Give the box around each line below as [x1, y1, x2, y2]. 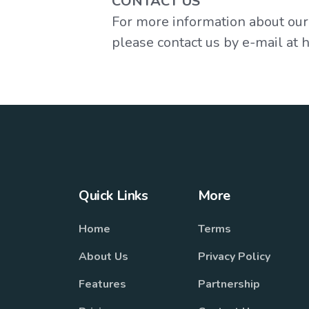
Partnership [197, 277, 260, 292]
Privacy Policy [197, 249, 270, 264]
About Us [79, 249, 128, 264]
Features [79, 277, 126, 292]
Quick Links [79, 186, 148, 205]
